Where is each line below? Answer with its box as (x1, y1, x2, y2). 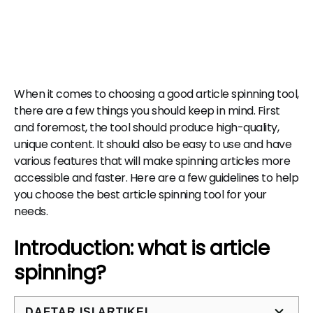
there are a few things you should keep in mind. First (14, 103, 280, 119)
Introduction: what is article (14, 235, 270, 263)
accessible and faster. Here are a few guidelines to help (14, 170, 299, 186)
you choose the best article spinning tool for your (14, 187, 267, 203)
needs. (14, 203, 48, 219)
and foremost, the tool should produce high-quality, (14, 119, 279, 136)
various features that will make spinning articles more (14, 153, 291, 169)
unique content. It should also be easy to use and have (14, 136, 292, 152)
